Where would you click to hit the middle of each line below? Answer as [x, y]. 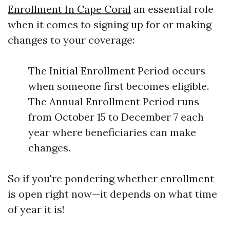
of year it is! [36, 209]
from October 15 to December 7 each [116, 117]
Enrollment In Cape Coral [69, 9]
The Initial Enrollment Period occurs [117, 71]
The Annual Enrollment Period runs [114, 101]
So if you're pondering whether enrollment [111, 178]
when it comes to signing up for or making [110, 24]
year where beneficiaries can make [112, 132]
